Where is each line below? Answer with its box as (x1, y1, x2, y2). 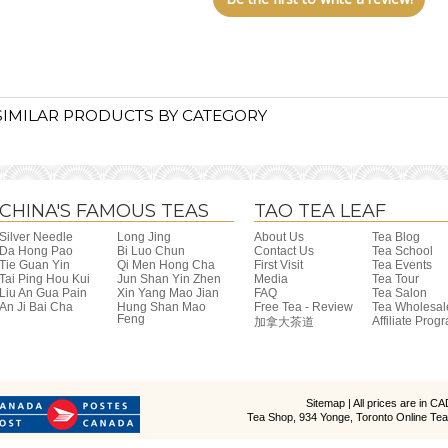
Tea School (371, 245, 433, 258)
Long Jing (116, 231, 171, 244)
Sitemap (306, 397, 346, 410)
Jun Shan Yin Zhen (116, 273, 221, 286)
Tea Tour (371, 273, 419, 286)
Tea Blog (371, 231, 420, 244)
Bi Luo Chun (116, 245, 185, 258)
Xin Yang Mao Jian (116, 287, 219, 300)
